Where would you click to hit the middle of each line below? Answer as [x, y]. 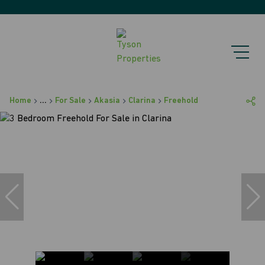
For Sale [70, 101]
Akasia [107, 101]
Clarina [142, 101]
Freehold [181, 101]
